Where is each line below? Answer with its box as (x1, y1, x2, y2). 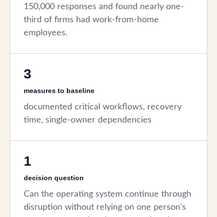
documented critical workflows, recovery (24, 102, 182, 111)
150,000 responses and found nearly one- (24, 2, 184, 11)
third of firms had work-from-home (24, 15, 159, 24)
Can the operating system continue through (24, 189, 191, 199)
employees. (24, 28, 67, 37)
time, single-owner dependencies (24, 115, 152, 124)
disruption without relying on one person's (24, 202, 186, 212)
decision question (24, 173, 84, 182)
